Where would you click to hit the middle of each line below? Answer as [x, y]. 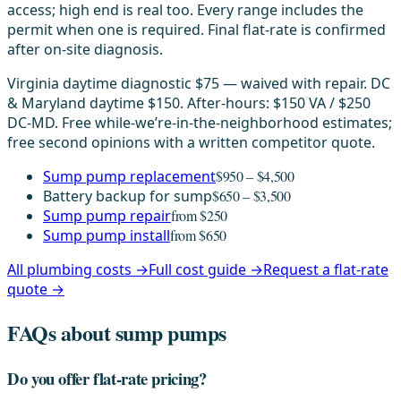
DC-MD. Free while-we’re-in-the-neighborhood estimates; [200, 123]
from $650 [199, 235]
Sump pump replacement [129, 177]
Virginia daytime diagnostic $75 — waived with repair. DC [199, 84]
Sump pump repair [107, 216]
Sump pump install [107, 236]
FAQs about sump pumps [117, 333]
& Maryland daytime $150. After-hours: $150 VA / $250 [189, 103]
